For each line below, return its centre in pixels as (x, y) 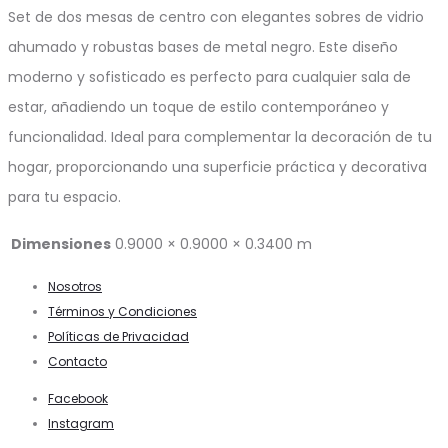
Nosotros (75, 286)
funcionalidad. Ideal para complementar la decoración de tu (220, 136)
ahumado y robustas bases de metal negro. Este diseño (203, 46)
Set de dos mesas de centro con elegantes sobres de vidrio (216, 16)
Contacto (77, 361)
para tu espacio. (64, 196)
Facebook (78, 398)
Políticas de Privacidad (118, 336)
